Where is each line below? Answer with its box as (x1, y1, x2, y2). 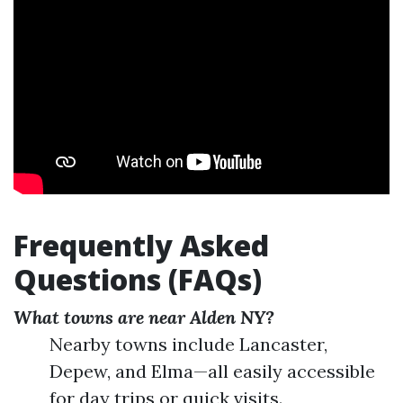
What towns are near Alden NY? (13, 306, 274, 328)
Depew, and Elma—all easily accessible (49, 360, 375, 382)
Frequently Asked (13, 226, 269, 264)
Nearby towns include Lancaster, (49, 333, 327, 355)
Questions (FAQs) (13, 260, 262, 299)
